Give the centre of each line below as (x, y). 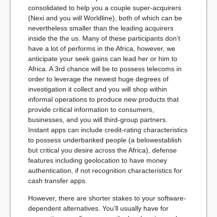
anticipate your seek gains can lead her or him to (102, 59)
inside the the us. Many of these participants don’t (104, 39)
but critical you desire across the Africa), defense (102, 150)
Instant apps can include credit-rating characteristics (108, 130)
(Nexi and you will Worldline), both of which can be (105, 18)
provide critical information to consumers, (91, 110)
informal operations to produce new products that (103, 100)
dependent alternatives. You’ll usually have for (98, 209)
